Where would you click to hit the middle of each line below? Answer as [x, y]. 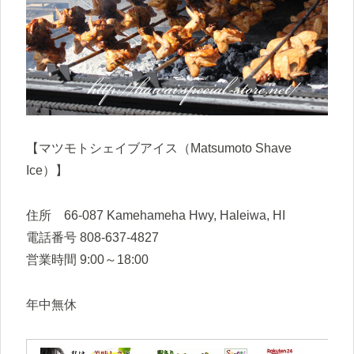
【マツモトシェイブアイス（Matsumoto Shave [159, 149]
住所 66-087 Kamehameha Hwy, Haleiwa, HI [156, 216]
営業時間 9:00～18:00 [87, 260]
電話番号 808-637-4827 [92, 238]
